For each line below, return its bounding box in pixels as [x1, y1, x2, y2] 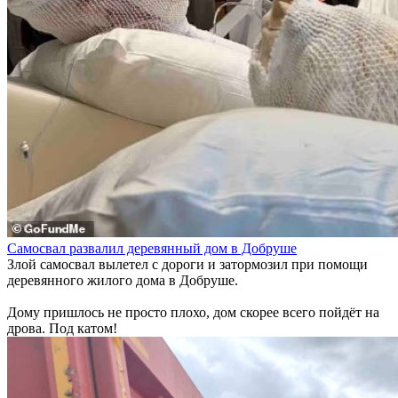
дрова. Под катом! [7, 321, 117, 336]
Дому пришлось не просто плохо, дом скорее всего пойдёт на [7, 305, 379, 320]
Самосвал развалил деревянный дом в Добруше [7, 241, 297, 256]
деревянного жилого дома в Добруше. [7, 273, 238, 288]
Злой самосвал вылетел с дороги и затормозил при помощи [7, 257, 368, 272]
